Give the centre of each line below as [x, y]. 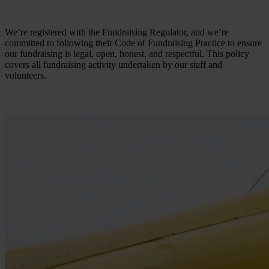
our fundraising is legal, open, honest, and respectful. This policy [127, 53]
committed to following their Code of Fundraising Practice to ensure [133, 43]
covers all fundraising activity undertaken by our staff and [113, 64]
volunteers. [26, 75]
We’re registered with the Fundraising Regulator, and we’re [117, 32]
